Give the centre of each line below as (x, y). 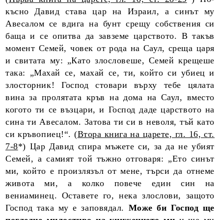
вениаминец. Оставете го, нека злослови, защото (110, 195)
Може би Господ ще (171, 208)
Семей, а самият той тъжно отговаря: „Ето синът (110, 159)
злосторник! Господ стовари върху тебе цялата (110, 85)
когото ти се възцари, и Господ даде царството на (110, 110)
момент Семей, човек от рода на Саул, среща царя (110, 48)
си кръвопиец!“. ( (41, 134)
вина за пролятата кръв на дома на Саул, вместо (110, 97)
